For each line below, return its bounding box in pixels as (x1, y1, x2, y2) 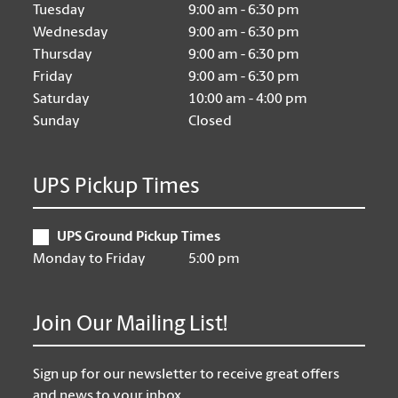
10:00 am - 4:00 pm (188, 92, 308, 107)
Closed (188, 115, 233, 130)
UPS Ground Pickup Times (57, 230, 221, 245)
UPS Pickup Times (33, 177, 201, 199)
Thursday (33, 48, 93, 63)
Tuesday (33, 4, 86, 19)
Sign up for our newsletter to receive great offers (33, 368, 340, 383)
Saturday (33, 92, 91, 107)
